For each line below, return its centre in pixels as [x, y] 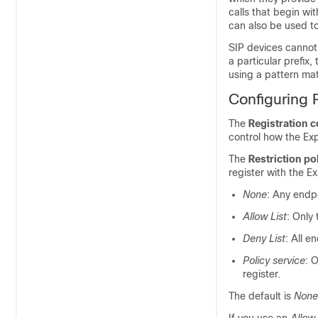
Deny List [264, 238]
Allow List [265, 216]
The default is [261, 296]
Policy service [274, 261]
